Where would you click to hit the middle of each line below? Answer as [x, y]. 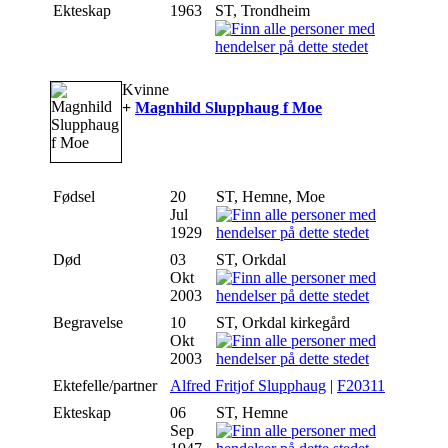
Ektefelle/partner [107, 386]
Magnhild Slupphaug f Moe [228, 108]
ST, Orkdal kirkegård [285, 323]
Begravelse [90, 323]
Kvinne [145, 90]
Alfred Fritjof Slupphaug [248, 386]
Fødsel [76, 197]
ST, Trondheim [264, 11]
